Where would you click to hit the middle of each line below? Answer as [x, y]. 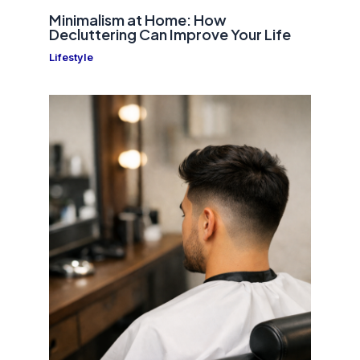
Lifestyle [72, 57]
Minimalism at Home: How [138, 19]
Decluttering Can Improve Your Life [170, 34]
